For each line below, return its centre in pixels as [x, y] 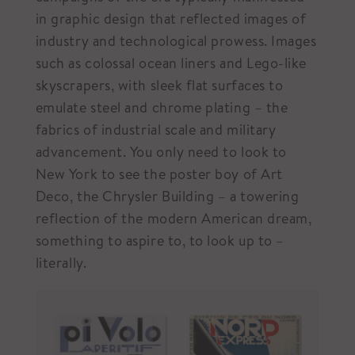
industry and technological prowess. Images [176, 41]
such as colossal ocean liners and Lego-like [171, 63]
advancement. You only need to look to [161, 152]
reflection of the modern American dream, [174, 218]
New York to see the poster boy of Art [159, 174]
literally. [61, 263]
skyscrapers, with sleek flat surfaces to [159, 85]
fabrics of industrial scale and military [156, 130]
